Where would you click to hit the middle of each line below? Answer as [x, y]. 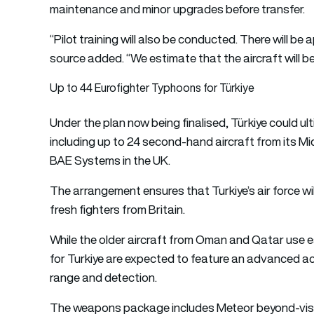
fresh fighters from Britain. [118, 209]
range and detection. [104, 277]
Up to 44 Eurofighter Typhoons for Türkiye [152, 87]
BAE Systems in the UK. [110, 160]
